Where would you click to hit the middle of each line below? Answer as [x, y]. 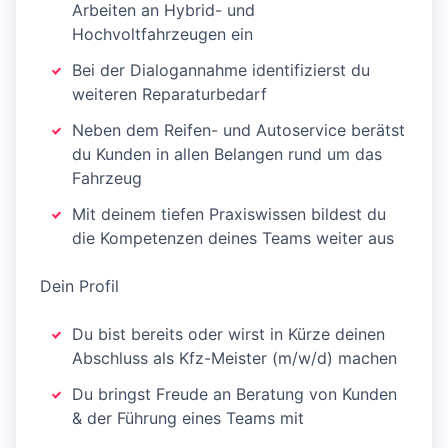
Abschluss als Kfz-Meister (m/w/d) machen [234, 358]
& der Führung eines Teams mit [188, 418]
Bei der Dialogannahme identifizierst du [221, 70]
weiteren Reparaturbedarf [169, 94]
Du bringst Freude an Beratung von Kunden [234, 394]
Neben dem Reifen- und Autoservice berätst [238, 130]
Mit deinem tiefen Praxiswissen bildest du [229, 214]
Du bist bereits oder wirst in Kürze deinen [228, 334]
